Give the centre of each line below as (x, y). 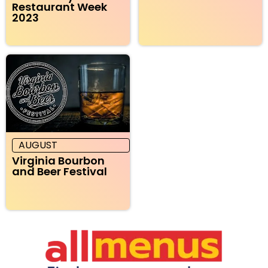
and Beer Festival (60, 172)
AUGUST (38, 145)
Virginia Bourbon (58, 161)
